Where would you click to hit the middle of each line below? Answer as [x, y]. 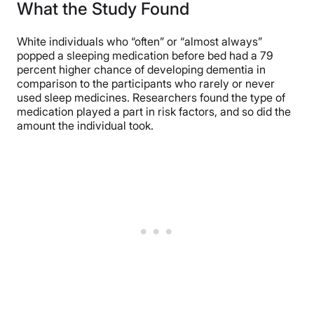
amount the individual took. [85, 126]
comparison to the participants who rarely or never [146, 84]
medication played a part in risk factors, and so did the [154, 112]
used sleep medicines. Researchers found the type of [151, 98]
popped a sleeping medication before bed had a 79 [145, 56]
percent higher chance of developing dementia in [141, 70]
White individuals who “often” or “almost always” [139, 42]
